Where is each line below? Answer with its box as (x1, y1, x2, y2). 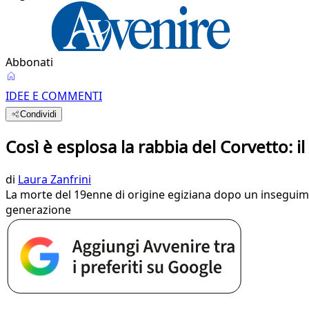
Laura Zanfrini (18, 171, 91, 187)
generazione (6, 201, 71, 217)
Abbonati (6, 54, 53, 70)
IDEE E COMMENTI (6, 88, 102, 103)
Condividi (20, 109, 57, 119)
